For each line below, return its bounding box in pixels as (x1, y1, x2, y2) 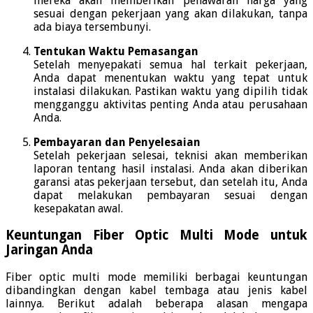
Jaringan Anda (6, 242, 93, 258)
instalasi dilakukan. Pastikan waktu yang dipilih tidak (34, 84, 307, 98)
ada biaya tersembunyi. (34, 20, 151, 34)
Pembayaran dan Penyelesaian (34, 135, 201, 149)
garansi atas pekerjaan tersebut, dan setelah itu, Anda (34, 175, 307, 189)
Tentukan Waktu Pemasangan (34, 44, 198, 58)
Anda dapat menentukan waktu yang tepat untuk (34, 71, 307, 85)
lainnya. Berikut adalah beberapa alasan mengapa (6, 297, 307, 311)
